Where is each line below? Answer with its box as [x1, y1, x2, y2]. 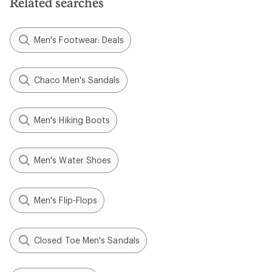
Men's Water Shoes [34, 154, 112, 165]
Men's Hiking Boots [34, 114, 110, 125]
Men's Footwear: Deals [34, 34, 124, 45]
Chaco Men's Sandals [34, 74, 120, 85]
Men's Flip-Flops [34, 194, 98, 205]
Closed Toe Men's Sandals [34, 234, 140, 245]
